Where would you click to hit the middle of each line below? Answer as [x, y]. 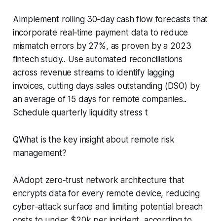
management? [39, 153]
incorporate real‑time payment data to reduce [100, 32]
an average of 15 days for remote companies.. [100, 99]
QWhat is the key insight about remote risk [93, 139]
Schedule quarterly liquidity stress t [80, 112]
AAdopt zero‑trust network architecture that [98, 180]
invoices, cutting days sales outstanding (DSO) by [106, 86]
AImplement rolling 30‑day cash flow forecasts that [110, 19]
